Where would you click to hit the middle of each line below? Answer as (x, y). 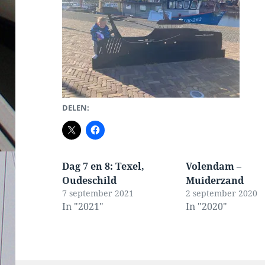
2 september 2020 (222, 193)
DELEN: (76, 108)
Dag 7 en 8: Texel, (104, 167)
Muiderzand (215, 181)
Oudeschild (90, 181)
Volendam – (214, 167)
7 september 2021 (98, 193)
